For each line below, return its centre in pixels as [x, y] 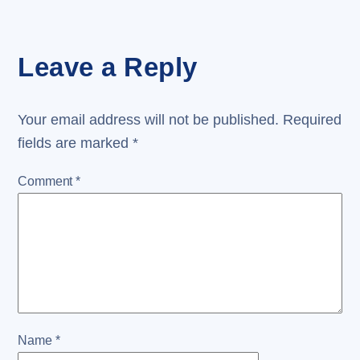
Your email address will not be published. [149, 120]
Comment [47, 181]
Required [313, 120]
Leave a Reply [108, 67]
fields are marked [76, 143]
